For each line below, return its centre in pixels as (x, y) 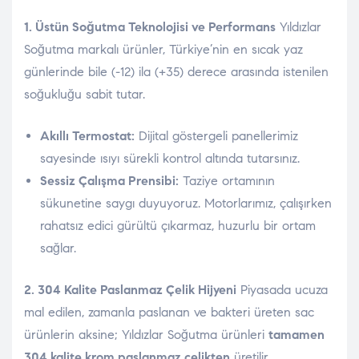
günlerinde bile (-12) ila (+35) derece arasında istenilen (176, 72)
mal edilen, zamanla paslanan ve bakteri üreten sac (169, 313)
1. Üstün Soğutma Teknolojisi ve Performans (150, 27)
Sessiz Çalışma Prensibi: (109, 181)
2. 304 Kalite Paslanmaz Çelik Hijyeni (130, 290)
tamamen (296, 335)
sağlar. (58, 248)
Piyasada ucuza (282, 290)
